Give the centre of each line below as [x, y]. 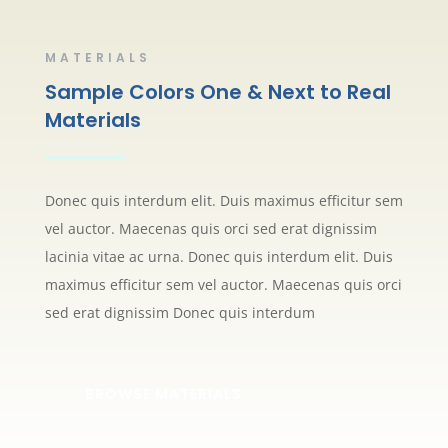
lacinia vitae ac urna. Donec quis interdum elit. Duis [218, 257]
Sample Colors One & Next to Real [217, 92]
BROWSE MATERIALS [163, 394]
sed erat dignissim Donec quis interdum [181, 313]
